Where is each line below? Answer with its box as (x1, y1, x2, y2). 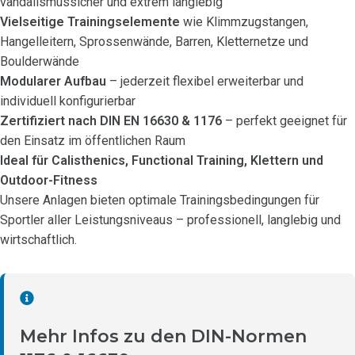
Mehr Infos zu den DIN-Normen (20, 326, 307, 347)
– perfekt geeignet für (222, 113, 347, 128)
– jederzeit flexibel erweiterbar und (106, 74, 303, 89)
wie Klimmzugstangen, (180, 14, 308, 29)
